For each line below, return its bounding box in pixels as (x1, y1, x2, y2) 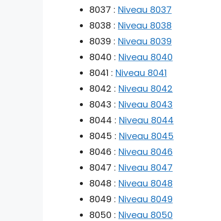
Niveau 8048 (118, 177, 173, 189)
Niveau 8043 (118, 98, 173, 110)
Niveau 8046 (118, 145, 173, 158)
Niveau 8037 (118, 3, 172, 16)
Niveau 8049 (118, 192, 173, 205)
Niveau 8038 (118, 19, 172, 32)
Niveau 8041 (115, 66, 167, 79)
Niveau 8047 (118, 161, 173, 174)
